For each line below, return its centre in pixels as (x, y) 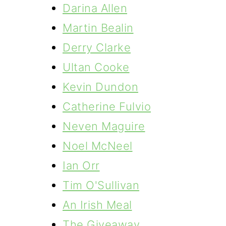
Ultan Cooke (96, 67)
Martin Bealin (98, 28)
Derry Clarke (97, 47)
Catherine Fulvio (107, 106)
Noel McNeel (98, 146)
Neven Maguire (104, 126)
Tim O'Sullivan (101, 185)
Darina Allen (95, 8)
